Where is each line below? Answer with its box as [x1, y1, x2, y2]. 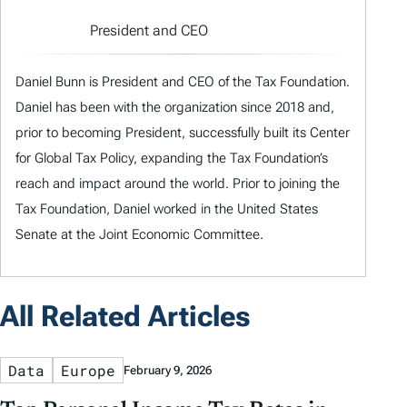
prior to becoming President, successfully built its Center [15, 124, 350, 141]
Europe [61, 360, 115, 380]
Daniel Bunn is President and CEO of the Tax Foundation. [15, 73, 350, 90]
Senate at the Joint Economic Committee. [15, 225, 263, 243]
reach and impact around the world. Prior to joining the [15, 174, 340, 192]
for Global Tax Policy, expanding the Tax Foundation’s [15, 149, 328, 166]
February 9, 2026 [124, 362, 212, 377]
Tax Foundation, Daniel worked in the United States [15, 200, 318, 217]
